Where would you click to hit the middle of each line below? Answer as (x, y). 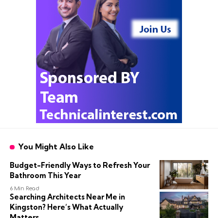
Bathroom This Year (45, 176)
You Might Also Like (56, 147)
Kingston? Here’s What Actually (66, 207)
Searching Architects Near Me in (67, 197)
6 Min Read (25, 189)
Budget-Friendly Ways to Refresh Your (80, 165)
